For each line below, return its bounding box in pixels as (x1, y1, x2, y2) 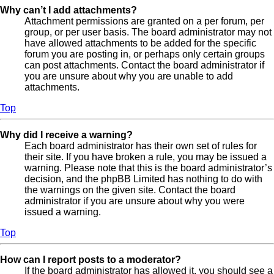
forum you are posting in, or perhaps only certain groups (24, 49, 265, 60)
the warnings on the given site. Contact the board (24, 185, 235, 196)
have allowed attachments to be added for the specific (24, 38, 256, 49)
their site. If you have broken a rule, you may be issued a (24, 152, 267, 163)
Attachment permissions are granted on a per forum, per (24, 16, 264, 27)
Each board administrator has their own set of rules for (24, 141, 257, 152)
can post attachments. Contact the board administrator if (24, 60, 264, 71)
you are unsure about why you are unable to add (24, 71, 233, 82)
